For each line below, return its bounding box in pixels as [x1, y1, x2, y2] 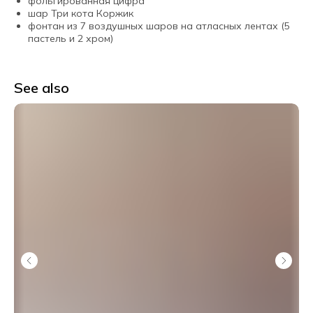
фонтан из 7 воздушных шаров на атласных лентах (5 [28, 20, 290, 32]
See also [14, 79, 69, 96]
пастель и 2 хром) [28, 32, 113, 45]
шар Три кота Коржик [28, 7, 133, 20]
